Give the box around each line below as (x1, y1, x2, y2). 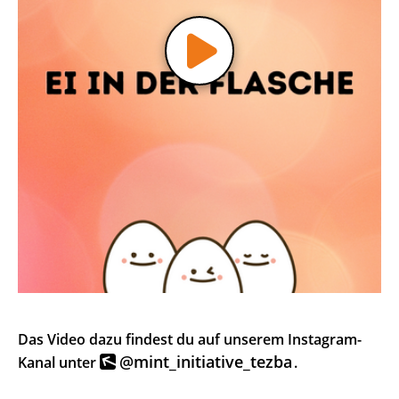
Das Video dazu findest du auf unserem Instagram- (18, 330, 362, 350)
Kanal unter (18, 353, 100, 373)
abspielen (166, 38, 231, 59)
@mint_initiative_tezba (119, 351, 292, 373)
